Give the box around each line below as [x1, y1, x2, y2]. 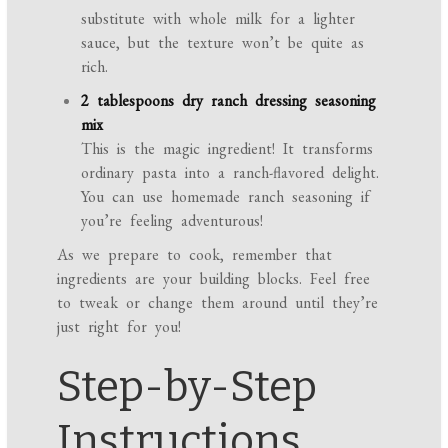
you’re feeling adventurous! [81, 210, 264, 232]
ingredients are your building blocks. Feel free [57, 268, 371, 290]
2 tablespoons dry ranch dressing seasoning [81, 90, 377, 112]
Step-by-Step [57, 362, 318, 413]
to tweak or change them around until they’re [57, 292, 379, 314]
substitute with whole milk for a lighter [81, 8, 356, 30]
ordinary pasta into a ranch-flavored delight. [81, 162, 380, 184]
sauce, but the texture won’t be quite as [81, 32, 365, 54]
